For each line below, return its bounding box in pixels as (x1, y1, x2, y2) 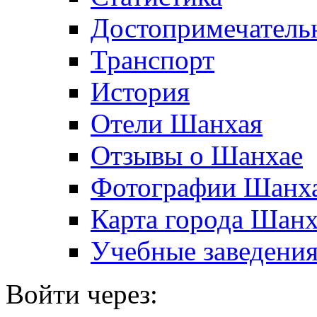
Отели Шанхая (91, 108, 263, 139)
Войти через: (6, 278, 158, 309)
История (91, 76, 190, 107)
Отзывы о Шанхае (91, 139, 303, 171)
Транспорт (91, 44, 214, 75)
